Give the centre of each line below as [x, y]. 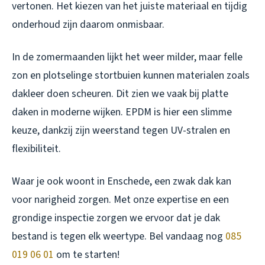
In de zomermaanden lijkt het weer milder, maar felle [127, 57]
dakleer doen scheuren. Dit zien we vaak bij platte [120, 94]
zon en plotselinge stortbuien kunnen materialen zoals [131, 76]
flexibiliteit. [36, 149]
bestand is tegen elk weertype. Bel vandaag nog [119, 237]
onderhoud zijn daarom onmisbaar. [88, 25]
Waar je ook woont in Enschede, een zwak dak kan [122, 182]
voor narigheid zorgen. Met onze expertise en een [120, 200]
